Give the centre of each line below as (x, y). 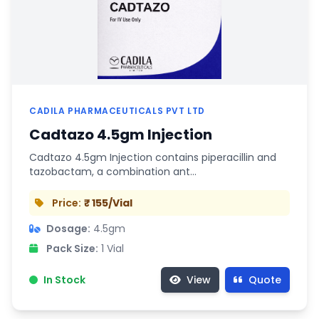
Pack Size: (72, 248)
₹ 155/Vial (108, 203)
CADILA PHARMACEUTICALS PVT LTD (117, 110)
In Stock (64, 279)
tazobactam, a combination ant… (113, 171)
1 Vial (113, 248)
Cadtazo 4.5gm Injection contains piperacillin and (153, 157)
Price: (67, 203)
